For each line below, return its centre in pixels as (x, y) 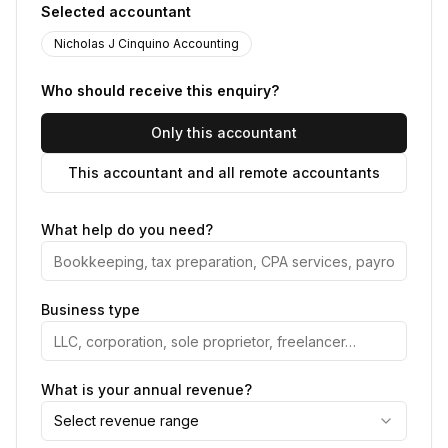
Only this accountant (224, 132)
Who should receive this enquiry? (160, 90)
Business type (90, 309)
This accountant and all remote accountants (224, 172)
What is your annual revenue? (146, 389)
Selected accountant (116, 11)
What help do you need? (127, 229)
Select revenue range (126, 420)
